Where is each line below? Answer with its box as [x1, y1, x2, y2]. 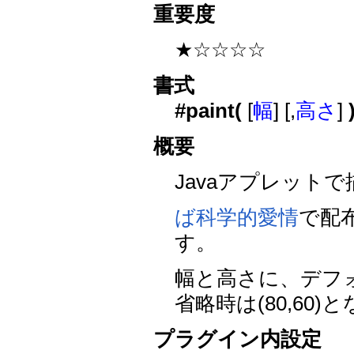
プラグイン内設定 [153, 326, 322, 351]
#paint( [175, 98, 243, 122]
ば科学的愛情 [175, 205, 299, 229]
